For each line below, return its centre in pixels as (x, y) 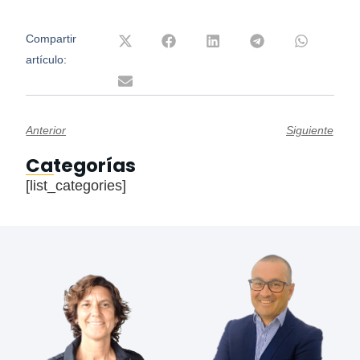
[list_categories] (76, 186)
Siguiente (309, 130)
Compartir (51, 39)
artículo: (47, 60)
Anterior (46, 130)
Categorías (81, 165)
